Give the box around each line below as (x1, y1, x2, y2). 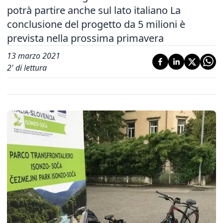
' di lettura (11, 62, 47, 73)
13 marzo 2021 (7, 50, 60, 61)
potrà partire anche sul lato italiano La (7, 3, 181, 17)
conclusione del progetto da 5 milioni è (7, 17, 185, 31)
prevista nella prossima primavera (7, 31, 166, 45)
